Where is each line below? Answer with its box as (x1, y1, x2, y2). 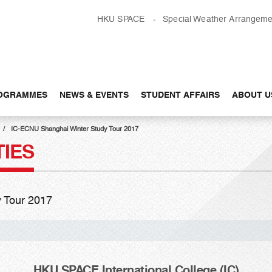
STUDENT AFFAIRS (141, 90, 220, 100)
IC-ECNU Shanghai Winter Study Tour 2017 (11, 125, 138, 133)
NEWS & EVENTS (59, 90, 129, 100)
